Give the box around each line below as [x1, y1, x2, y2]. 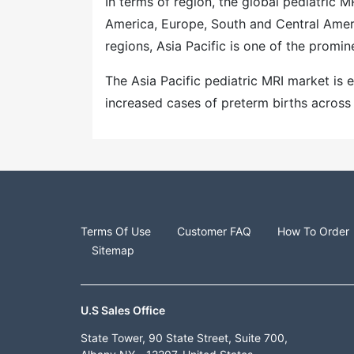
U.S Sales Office [81, 303, 165, 317]
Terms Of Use [81, 224, 151, 238]
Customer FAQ [177, 224, 251, 238]
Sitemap [92, 243, 134, 257]
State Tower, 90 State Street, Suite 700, [81, 331, 288, 345]
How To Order [277, 224, 349, 238]
